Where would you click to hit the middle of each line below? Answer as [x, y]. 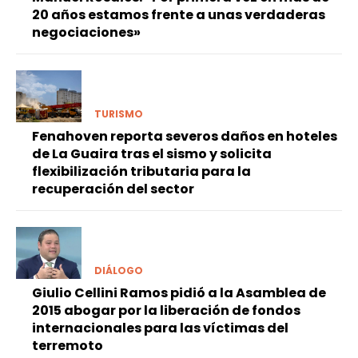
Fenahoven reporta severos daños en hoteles [185, 136]
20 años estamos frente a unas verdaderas [179, 14]
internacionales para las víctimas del [160, 328]
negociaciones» [86, 32]
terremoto [68, 346]
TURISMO [118, 113]
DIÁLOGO [118, 271]
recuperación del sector [113, 189]
